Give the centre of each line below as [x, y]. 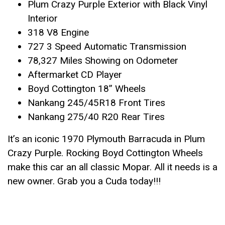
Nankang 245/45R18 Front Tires [96, 103]
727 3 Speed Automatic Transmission [107, 46]
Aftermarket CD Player [75, 75]
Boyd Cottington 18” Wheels [87, 89]
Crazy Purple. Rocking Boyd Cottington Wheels [105, 153]
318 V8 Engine [58, 32]
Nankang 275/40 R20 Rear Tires [96, 117]
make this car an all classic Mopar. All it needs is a [113, 167]
